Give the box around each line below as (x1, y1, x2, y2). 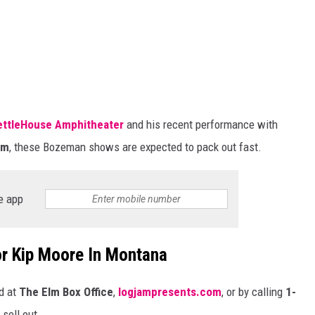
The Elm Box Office (19, 284, 113, 299)
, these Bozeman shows (9, 140, 122, 155)
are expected (122, 140, 182, 155)
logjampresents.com (118, 284, 221, 299)
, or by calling (221, 284, 285, 299)
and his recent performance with (124, 117, 278, 132)
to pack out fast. (182, 140, 262, 155)
